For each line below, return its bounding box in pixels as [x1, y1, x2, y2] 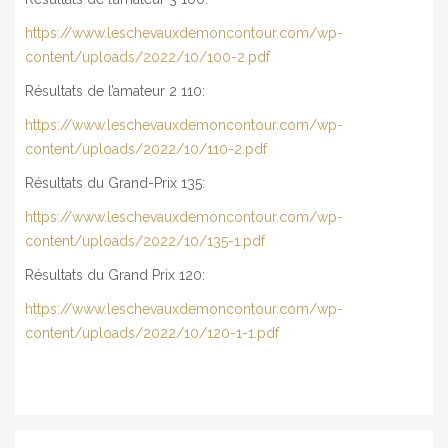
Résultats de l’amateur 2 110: [25, 83, 205, 99]
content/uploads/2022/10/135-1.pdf [25, 233, 265, 249]
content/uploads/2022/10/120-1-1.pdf [25, 325, 279, 341]
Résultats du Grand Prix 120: [25, 267, 205, 283]
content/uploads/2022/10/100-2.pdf [25, 49, 270, 65]
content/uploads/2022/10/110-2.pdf [25, 141, 267, 157]
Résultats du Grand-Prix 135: [25, 175, 205, 191]
